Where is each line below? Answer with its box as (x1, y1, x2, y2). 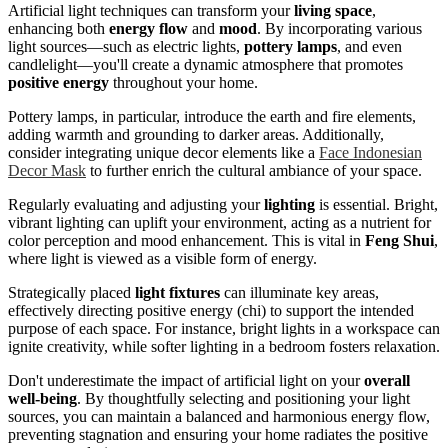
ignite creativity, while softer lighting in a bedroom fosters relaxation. (8, 337, 440, 355)
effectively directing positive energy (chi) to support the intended (8, 301, 414, 319)
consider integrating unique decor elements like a (8, 143, 319, 161)
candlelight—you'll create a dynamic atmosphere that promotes (8, 55, 403, 73)
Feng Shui (365, 231, 434, 249)
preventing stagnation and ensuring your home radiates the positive (8, 425, 428, 443)
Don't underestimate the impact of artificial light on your (8, 371, 364, 389)
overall (364, 371, 410, 389)
